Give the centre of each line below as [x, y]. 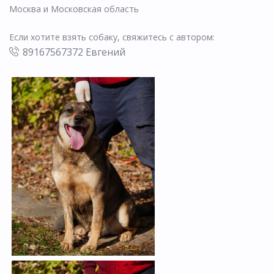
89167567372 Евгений [74, 52]
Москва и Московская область [74, 9]
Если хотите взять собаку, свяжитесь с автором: [112, 37]
